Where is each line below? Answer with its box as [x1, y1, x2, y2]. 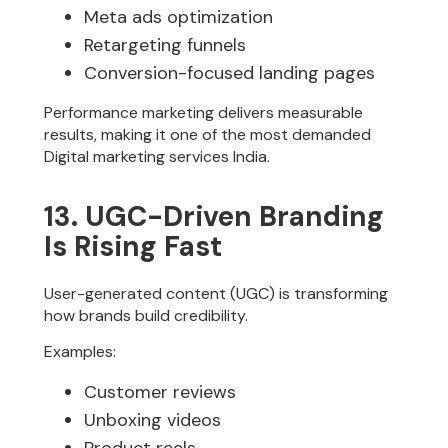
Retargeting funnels [84, 32, 247, 57]
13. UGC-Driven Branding [44, 198, 385, 236]
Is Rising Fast [44, 228, 223, 266]
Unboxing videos [84, 407, 222, 432]
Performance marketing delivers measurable [44, 101, 364, 123]
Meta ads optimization [84, 4, 274, 29]
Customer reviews [84, 379, 237, 404]
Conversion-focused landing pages [84, 60, 376, 85]
